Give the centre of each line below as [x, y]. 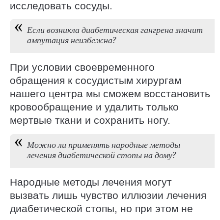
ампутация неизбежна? [71, 41]
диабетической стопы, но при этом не [101, 208]
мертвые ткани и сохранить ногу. [90, 120]
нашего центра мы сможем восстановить [110, 94]
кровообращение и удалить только [94, 107]
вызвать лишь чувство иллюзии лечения [108, 195]
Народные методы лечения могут [91, 182]
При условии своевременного [82, 67]
